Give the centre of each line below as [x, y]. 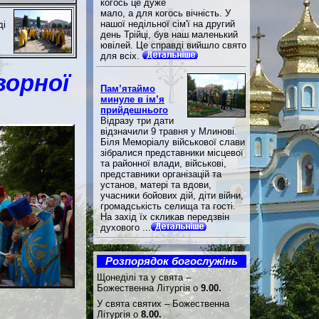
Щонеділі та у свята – [144, 278]
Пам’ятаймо [128, 88]
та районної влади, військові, [163, 163]
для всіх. [121, 56]
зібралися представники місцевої [172, 152]
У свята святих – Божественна [163, 304]
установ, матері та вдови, [156, 184]
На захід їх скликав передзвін [165, 216]
